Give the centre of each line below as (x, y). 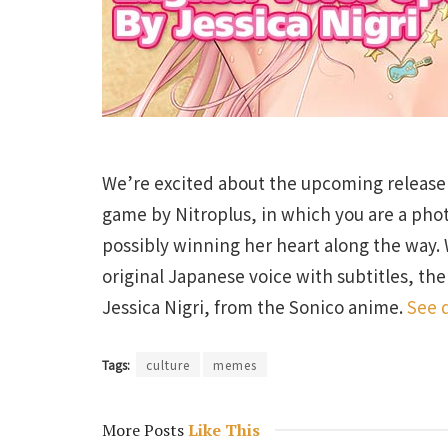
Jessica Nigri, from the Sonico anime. (254, 306)
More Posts (143, 429)
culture (168, 364)
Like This (222, 429)
